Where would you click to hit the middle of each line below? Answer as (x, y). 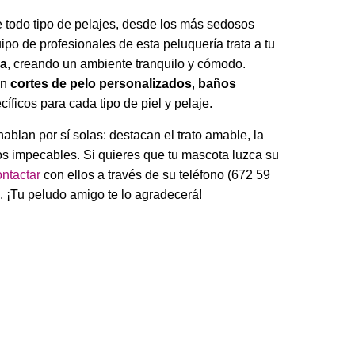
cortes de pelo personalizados (101, 84)
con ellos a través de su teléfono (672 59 (155, 174)
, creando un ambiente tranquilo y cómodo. (126, 64)
